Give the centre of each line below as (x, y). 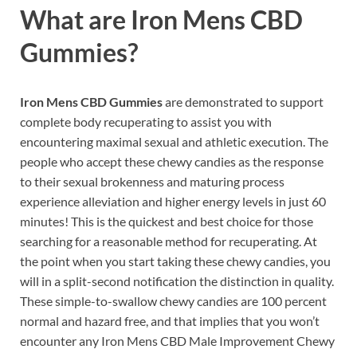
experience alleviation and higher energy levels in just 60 (173, 201)
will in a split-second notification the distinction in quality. (177, 280)
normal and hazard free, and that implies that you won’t (170, 320)
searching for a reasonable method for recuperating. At (169, 241)
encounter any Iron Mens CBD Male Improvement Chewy (177, 340)
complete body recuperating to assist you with (146, 121)
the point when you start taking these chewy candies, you (175, 261)
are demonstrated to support (243, 101)
